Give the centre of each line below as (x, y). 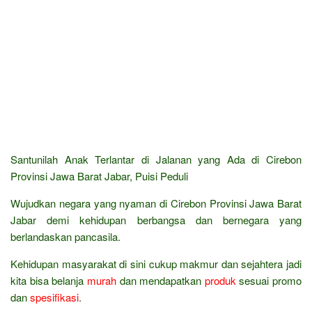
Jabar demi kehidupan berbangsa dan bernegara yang (156, 219)
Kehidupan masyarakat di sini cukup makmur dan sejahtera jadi (156, 263)
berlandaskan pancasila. (65, 236)
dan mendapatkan (160, 280)
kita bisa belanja (49, 280)
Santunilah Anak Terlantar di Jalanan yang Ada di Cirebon (156, 159)
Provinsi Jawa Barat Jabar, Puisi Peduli (99, 175)
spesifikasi (54, 297)
